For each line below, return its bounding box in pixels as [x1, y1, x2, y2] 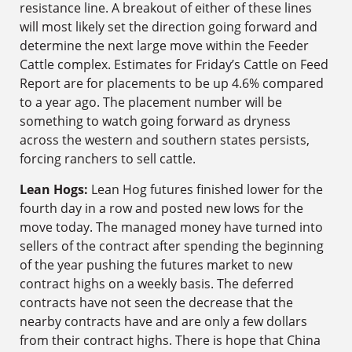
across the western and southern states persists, [20, 131, 310, 149]
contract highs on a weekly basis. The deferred [20, 274, 294, 292]
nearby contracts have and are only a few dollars [20, 312, 307, 330]
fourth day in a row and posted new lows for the [20, 199, 303, 217]
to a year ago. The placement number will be [20, 93, 282, 112]
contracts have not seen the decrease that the [20, 293, 293, 311]
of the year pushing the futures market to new [20, 255, 292, 273]
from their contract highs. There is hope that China [20, 331, 321, 349]
